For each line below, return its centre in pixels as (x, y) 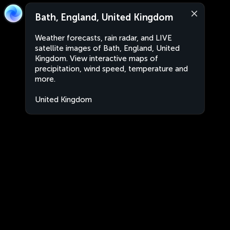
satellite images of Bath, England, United (107, 48)
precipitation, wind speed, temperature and (111, 69)
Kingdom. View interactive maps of (97, 59)
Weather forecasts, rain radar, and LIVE (103, 38)
